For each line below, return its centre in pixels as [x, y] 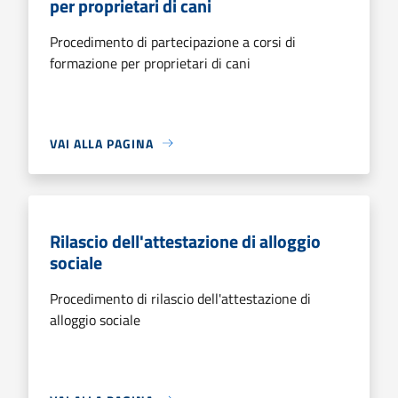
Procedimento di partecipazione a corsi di [173, 41]
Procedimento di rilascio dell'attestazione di [180, 298]
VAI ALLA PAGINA [102, 143]
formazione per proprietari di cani [150, 63]
